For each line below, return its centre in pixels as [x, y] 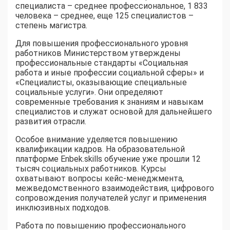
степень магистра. [51, 25]
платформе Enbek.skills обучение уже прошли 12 [108, 159]
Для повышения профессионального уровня [102, 43]
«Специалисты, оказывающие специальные [101, 82]
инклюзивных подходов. [63, 207]
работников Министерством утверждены [98, 53]
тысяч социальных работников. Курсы [91, 168]
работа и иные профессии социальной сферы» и [110, 72]
